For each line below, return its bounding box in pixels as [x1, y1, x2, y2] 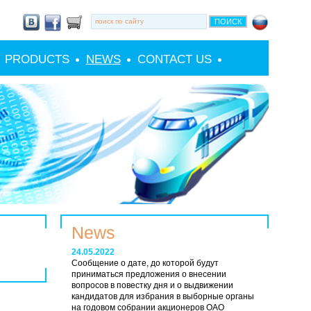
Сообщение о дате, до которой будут [71, 258, 219, 269]
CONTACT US [137, 52, 212, 66]
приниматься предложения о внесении [71, 269, 226, 280]
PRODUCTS [4, 52, 69, 66]
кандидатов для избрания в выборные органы [71, 292, 254, 302]
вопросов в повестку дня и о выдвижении [71, 280, 233, 291]
